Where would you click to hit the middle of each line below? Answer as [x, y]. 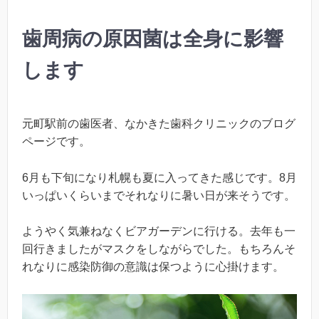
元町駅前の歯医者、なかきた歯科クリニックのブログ [159, 124]
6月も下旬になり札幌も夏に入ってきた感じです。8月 [159, 177]
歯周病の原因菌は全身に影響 [153, 39]
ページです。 [56, 142]
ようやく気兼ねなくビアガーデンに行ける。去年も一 [159, 231]
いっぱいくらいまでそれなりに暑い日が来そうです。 [159, 195]
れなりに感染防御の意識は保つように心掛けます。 [153, 267]
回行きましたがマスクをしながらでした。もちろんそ [159, 249]
